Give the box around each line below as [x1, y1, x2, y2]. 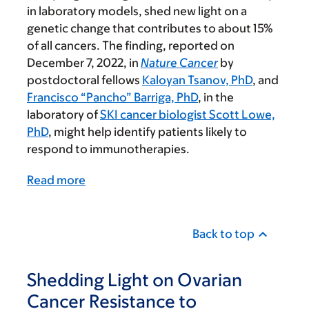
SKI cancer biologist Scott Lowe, [100, 108, 275, 122]
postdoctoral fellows [27, 73, 142, 88]
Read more [27, 173, 86, 188]
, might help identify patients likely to [48, 125, 247, 139]
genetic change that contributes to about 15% [27, 21, 273, 36]
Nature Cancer [141, 56, 218, 70]
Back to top [192, 227, 255, 241]
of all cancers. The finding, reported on [27, 39, 235, 53]
